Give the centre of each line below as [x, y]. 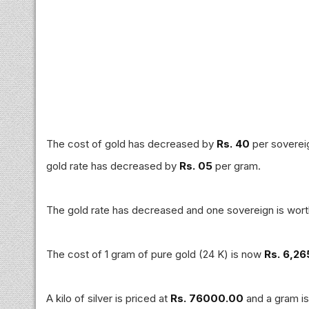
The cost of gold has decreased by [131, 143]
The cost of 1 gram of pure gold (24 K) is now [155, 254]
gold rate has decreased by [113, 166]
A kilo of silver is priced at [108, 298]
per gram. [237, 166]
